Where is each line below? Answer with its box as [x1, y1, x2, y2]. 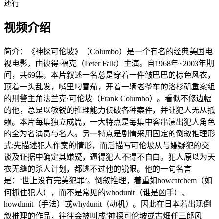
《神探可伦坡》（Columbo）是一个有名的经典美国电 [27, 47, 213, 56]
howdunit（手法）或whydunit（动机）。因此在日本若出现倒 [4, 199, 211, 208]
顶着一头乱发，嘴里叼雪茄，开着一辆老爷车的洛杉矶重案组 [4, 82, 215, 91]
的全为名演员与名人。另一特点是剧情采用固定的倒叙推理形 [4, 129, 215, 138]
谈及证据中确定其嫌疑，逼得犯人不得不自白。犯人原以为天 [4, 153, 215, 161]
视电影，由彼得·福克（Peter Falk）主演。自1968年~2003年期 [4, 59, 214, 67]
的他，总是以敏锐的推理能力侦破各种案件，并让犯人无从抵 [4, 106, 215, 114]
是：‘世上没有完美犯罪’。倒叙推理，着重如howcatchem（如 [4, 176, 212, 185]
